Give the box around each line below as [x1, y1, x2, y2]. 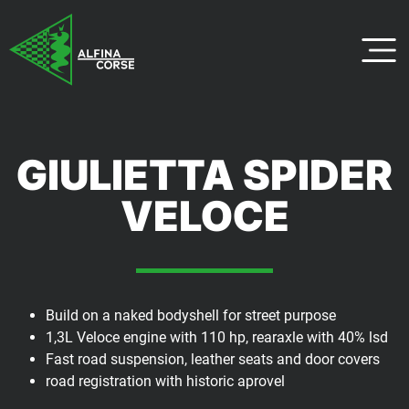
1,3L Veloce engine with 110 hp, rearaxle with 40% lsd [46, 329, 388, 347]
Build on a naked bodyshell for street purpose [46, 307, 336, 325]
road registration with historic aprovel [46, 372, 285, 391]
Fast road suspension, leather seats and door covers [46, 351, 380, 369]
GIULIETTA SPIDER [16, 150, 393, 201]
